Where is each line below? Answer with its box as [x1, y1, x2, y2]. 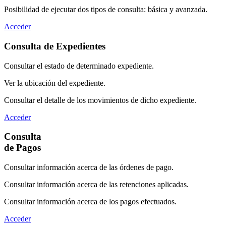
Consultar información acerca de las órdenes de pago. [4, 162, 174, 172]
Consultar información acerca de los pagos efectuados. [4, 197, 177, 206]
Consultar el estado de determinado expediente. [4, 61, 154, 70]
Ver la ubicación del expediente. [4, 78, 105, 87]
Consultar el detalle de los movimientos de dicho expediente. [4, 95, 196, 104]
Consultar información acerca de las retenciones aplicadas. [4, 180, 189, 189]
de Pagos [4, 142, 41, 153]
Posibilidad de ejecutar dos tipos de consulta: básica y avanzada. [4, 5, 207, 14]
